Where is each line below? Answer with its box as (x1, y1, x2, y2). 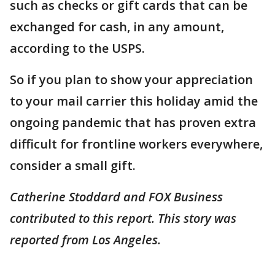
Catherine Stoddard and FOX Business (10, 188, 223, 205)
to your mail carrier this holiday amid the (10, 92, 258, 109)
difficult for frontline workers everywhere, (10, 135, 263, 152)
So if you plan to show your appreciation (10, 71, 253, 88)
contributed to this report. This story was (10, 209, 236, 227)
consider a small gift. (10, 157, 139, 174)
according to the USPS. (10, 39, 145, 56)
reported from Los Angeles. (10, 231, 164, 248)
